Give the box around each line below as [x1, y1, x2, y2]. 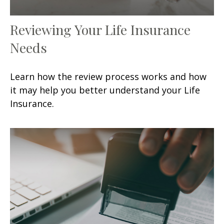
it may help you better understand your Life [10, 83, 200, 96]
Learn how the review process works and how [10, 70, 206, 82]
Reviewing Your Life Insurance [10, 20, 190, 38]
